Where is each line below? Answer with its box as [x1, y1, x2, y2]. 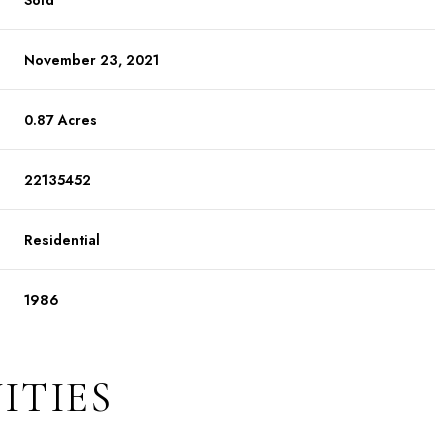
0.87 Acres [24, 110, 98, 131]
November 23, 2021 [24, 50, 160, 71]
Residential [24, 230, 101, 251]
